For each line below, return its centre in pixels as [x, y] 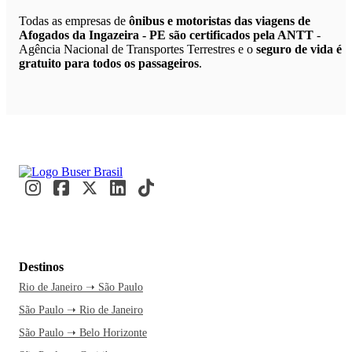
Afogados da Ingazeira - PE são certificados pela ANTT [166, 35]
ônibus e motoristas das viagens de [220, 21]
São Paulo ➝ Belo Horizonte [83, 333]
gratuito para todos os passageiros [109, 64]
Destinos [41, 267]
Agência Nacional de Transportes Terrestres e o [137, 49]
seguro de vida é [299, 49]
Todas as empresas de [74, 21]
